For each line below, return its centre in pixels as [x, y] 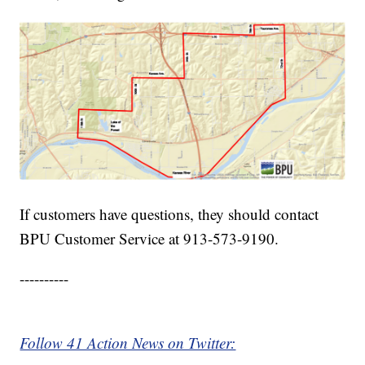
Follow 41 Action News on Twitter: [128, 343]
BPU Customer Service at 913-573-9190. [150, 238]
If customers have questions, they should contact [169, 214]
